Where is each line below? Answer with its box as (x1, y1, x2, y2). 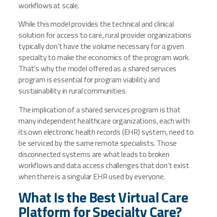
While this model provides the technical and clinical (18, 18, 174, 30)
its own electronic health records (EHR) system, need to (18, 126, 194, 138)
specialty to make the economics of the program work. (18, 51, 191, 63)
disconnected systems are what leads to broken (18, 148, 170, 160)
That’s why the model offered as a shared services (18, 62, 177, 75)
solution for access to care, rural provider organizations (18, 29, 192, 41)
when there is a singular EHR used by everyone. (18, 170, 165, 183)
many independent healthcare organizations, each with (18, 115, 190, 127)
